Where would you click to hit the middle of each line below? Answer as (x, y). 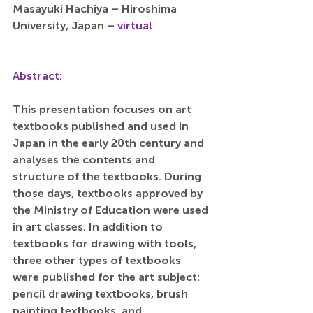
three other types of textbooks (98, 261)
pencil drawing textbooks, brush (102, 294)
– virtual (130, 26)
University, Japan (60, 26)
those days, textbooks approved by (109, 194)
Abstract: (37, 76)
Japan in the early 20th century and (110, 143)
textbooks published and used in (102, 126)
